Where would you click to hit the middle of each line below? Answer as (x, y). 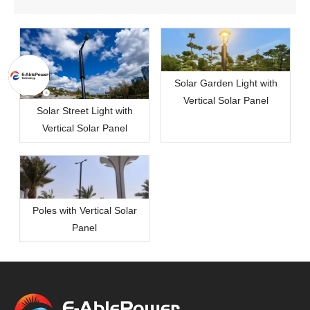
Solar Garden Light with (226, 83)
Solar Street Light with (84, 111)
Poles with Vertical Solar (84, 211)
